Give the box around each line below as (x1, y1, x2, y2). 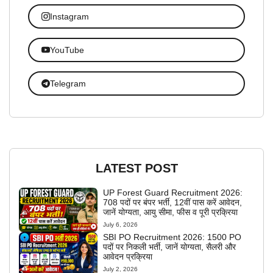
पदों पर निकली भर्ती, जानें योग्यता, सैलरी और (103, 241, 236, 252)
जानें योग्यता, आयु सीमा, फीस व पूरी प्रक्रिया (103, 207, 238, 218)
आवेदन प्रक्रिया (103, 251, 153, 261)
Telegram (49, 78, 86, 88)
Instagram (49, 11, 89, 21)
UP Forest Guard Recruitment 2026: (103, 188, 243, 198)
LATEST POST (95, 161, 178, 175)
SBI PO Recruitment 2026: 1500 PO (103, 232, 242, 242)
